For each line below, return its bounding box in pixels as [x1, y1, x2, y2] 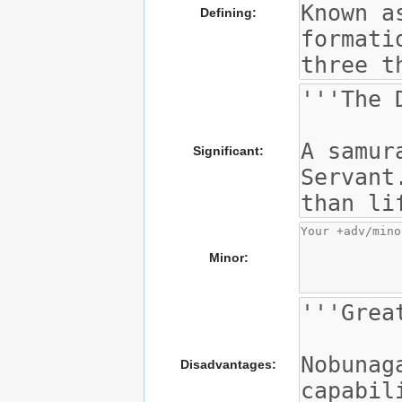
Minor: [208, 250, 249, 266]
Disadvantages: [180, 357, 276, 372]
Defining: [200, 5, 257, 21]
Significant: [193, 144, 264, 159]
